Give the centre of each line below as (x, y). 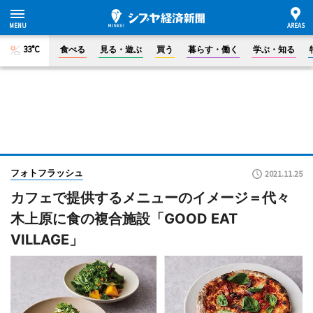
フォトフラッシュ (47, 173)
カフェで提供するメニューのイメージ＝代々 (150, 198)
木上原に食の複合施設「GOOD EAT (124, 219)
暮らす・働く (213, 49)
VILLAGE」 (47, 240)
